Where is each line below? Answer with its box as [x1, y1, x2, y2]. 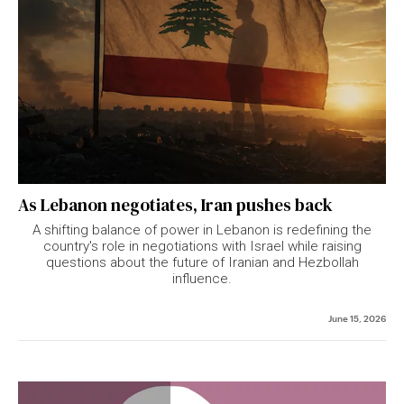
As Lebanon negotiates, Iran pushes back [18, 193, 333, 216]
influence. [172, 271, 232, 287]
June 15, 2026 [328, 311, 386, 324]
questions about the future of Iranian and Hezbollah [45, 254, 359, 271]
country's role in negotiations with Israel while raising [42, 238, 362, 254]
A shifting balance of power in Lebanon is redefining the [32, 222, 372, 238]
